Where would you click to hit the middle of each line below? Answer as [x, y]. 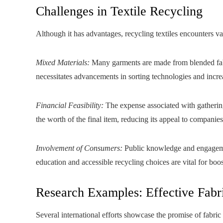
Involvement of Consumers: [79, 148]
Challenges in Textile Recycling [119, 11]
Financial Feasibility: [70, 105]
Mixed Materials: [63, 62]
